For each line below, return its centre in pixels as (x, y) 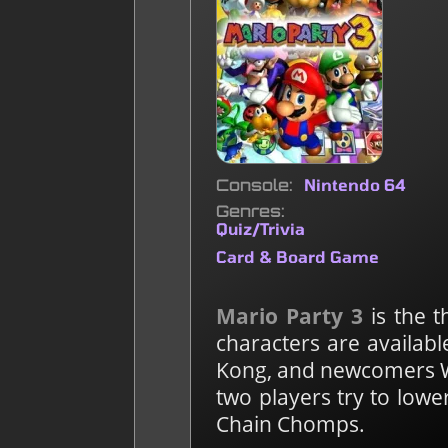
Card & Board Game (298, 256)
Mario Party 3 (289, 315)
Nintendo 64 (355, 184)
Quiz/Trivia (261, 228)
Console (253, 184)
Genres (249, 210)
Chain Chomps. (291, 423)
